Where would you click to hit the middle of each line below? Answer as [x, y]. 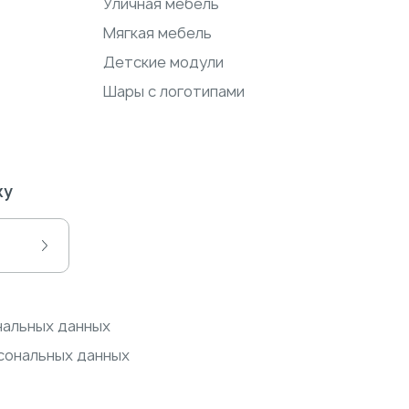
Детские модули [163, 62]
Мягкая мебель [157, 33]
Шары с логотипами [173, 91]
